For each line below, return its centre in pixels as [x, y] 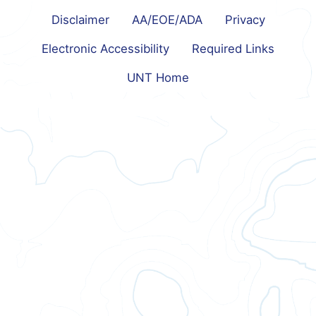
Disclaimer [80, 20]
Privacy [245, 20]
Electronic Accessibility [105, 49]
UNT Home [158, 78]
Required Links [233, 49]
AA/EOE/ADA [167, 20]
